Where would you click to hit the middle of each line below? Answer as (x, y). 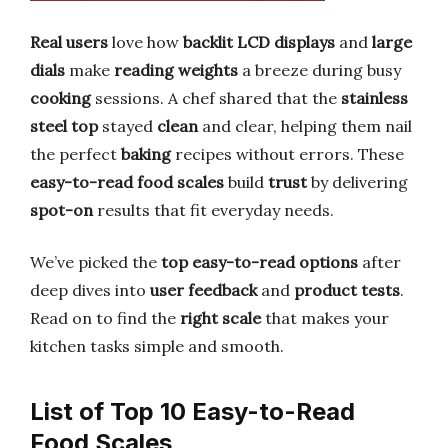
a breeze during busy (319, 70)
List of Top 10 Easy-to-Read (192, 411)
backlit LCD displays (259, 42)
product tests (347, 290)
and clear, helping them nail (305, 126)
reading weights (176, 70)
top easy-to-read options (259, 262)
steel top (64, 126)
